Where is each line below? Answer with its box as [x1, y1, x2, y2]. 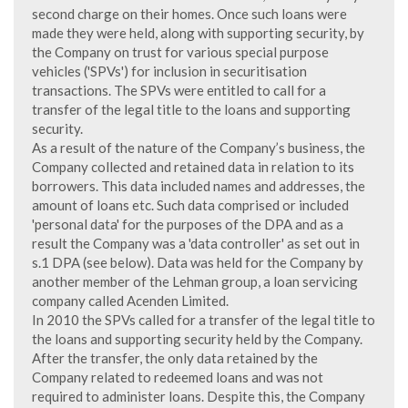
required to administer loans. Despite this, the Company [32, 388, 365, 404]
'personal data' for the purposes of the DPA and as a [32, 216, 343, 232]
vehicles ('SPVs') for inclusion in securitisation [32, 63, 307, 79]
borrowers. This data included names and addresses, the [32, 178, 365, 194]
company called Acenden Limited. [32, 292, 229, 309]
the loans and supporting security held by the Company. [32, 331, 362, 347]
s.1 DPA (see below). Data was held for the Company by [32, 254, 363, 270]
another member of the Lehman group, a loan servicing [32, 273, 358, 290]
